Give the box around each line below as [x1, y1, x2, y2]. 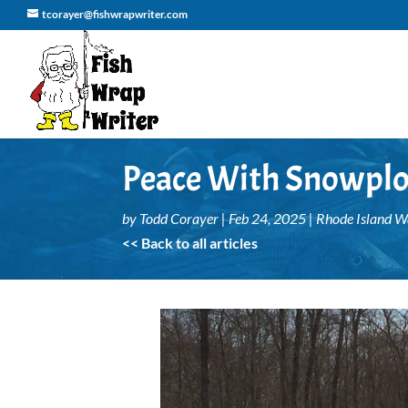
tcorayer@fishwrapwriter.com [42, 7, 188, 21]
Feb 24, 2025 [229, 209, 307, 227]
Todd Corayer [139, 209, 219, 227]
